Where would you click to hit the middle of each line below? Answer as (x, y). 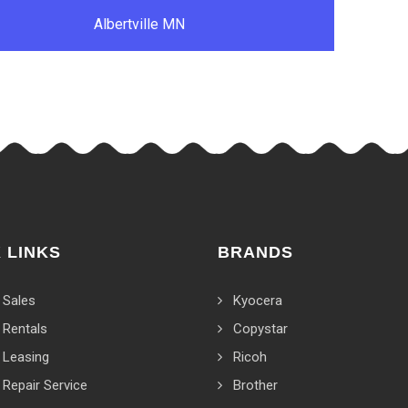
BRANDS (255, 252)
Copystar (260, 329)
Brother (255, 385)
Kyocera (258, 301)
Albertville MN (139, 24)
